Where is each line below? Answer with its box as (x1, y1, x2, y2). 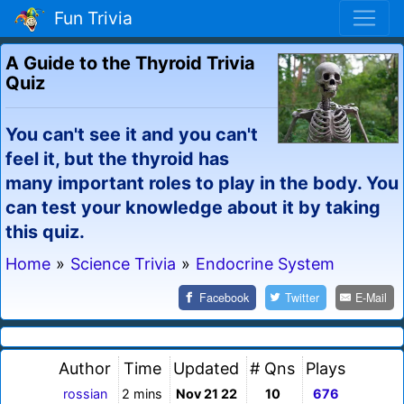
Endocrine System (196, 253, 335, 273)
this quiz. (5, 220, 85, 243)
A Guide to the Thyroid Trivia (5, 51, 255, 74)
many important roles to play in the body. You (5, 171, 399, 194)
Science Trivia (70, 253, 176, 273)
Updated (173, 359, 239, 379)
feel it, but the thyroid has (5, 147, 229, 170)
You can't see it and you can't (5, 123, 258, 145)
